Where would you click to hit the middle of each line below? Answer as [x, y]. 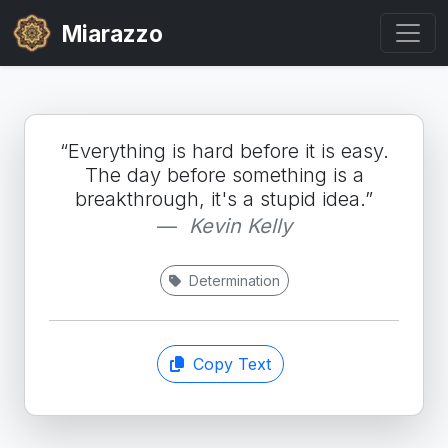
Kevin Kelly [240, 226]
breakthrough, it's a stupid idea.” [224, 199]
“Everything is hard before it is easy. [224, 151]
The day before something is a [224, 175]
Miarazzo [107, 33]
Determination [232, 280]
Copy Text [229, 364]
